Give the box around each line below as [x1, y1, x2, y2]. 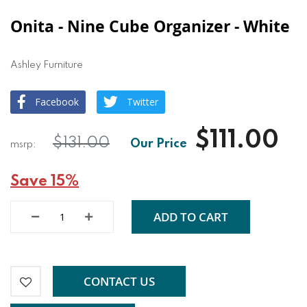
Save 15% [10, 174, 79, 190]
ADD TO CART [153, 208, 228, 225]
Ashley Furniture [10, 60, 83, 71]
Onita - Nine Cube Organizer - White [10, 15, 290, 38]
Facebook [35, 95, 79, 109]
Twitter [127, 95, 158, 109]
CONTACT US [83, 273, 155, 289]
